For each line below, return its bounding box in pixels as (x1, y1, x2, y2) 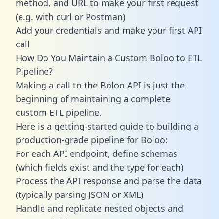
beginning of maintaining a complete (16, 92, 170, 105)
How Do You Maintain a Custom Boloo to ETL (16, 51, 202, 64)
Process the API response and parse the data (16, 175, 202, 187)
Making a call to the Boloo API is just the (16, 79, 185, 91)
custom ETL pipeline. (16, 106, 102, 118)
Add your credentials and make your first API (16, 24, 202, 36)
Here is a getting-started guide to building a (16, 120, 198, 132)
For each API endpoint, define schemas (16, 147, 177, 159)
